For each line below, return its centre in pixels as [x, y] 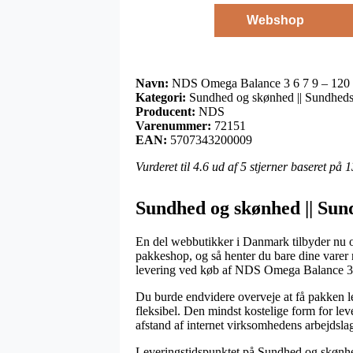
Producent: [165, 111]
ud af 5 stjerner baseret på [277, 166]
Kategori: [161, 97]
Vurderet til [164, 166]
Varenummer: [173, 125]
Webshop [275, 20]
